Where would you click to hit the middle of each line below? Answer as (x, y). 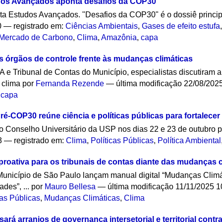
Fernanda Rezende (70, 83)
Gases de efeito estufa (181, 26)
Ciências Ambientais (102, 26)
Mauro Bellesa (70, 187)
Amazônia (119, 37)
